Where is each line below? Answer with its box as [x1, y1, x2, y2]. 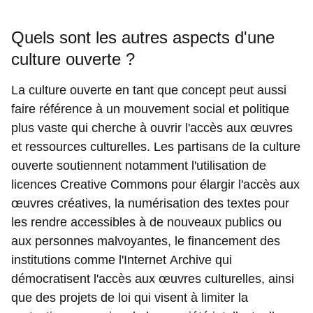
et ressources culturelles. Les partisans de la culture [11, 139, 300, 154]
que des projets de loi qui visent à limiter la [11, 290, 248, 305]
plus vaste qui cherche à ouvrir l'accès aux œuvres [11, 120, 293, 135]
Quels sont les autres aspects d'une [11, 27, 275, 47]
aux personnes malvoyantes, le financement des [11, 233, 280, 248]
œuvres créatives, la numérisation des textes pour [11, 196, 289, 210]
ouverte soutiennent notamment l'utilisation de [11, 158, 266, 173]
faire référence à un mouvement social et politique [11, 101, 289, 116]
